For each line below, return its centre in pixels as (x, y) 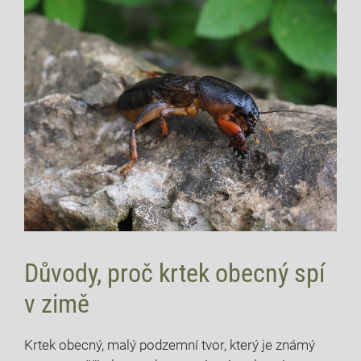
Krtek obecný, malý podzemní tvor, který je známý (170, 344)
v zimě (57, 303)
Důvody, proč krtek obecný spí (175, 273)
